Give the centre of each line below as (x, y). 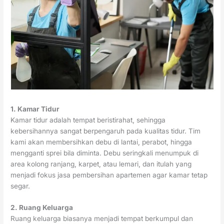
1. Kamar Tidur (35, 109)
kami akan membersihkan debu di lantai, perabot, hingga (101, 142)
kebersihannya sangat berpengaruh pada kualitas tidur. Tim (106, 131)
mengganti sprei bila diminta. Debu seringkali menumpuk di (105, 153)
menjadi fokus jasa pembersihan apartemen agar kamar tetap (109, 175)
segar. (20, 186)
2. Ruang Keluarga (42, 208)
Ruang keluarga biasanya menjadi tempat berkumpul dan (102, 219)
